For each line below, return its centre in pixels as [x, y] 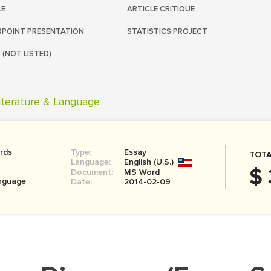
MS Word [142, 172]
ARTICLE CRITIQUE [161, 9]
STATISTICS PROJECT [167, 31]
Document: [92, 172]
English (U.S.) [149, 162]
